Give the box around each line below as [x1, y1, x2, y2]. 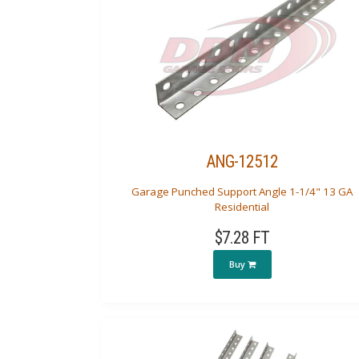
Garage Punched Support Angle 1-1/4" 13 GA [131, 184, 353, 200]
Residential [215, 200, 269, 215]
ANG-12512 [206, 151, 278, 171]
